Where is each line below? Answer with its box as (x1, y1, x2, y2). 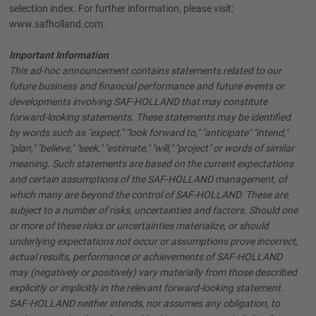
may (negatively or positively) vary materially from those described (9, 267, 297, 278)
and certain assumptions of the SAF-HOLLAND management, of (9, 174, 287, 185)
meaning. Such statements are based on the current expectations (9, 158, 293, 169)
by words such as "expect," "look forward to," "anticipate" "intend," (9, 127, 288, 138)
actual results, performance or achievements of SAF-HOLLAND (9, 251, 282, 262)
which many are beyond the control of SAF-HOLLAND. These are (9, 189, 288, 200)
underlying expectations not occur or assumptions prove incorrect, (9, 236, 298, 247)
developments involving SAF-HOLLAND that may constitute (9, 96, 267, 107)
